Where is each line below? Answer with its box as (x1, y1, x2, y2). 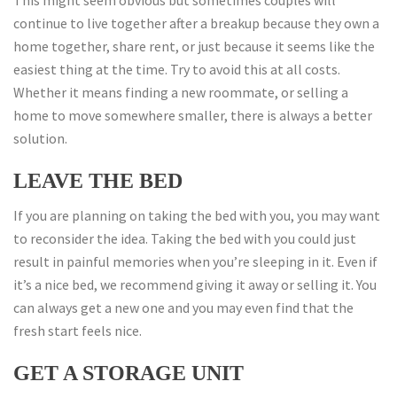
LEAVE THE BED (13, 169, 183, 192)
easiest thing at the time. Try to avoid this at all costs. (13, 60, 340, 78)
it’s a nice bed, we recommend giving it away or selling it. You (13, 276, 377, 293)
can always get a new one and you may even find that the (13, 299, 354, 316)
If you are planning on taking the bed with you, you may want (13, 206, 380, 224)
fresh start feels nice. (13, 322, 142, 339)
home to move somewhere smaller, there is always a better (13, 106, 372, 124)
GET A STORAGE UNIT (13, 362, 244, 385)
